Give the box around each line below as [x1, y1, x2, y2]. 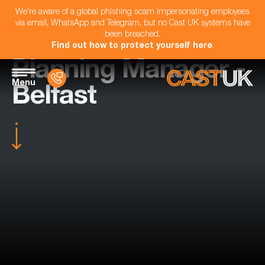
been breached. [105, 31, 160, 39]
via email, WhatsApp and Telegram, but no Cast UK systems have [15, 20, 250, 28]
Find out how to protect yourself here [51, 42, 212, 50]
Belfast [12, 85, 96, 111]
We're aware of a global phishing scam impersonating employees [15, 8, 250, 17]
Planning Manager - [12, 59, 245, 85]
